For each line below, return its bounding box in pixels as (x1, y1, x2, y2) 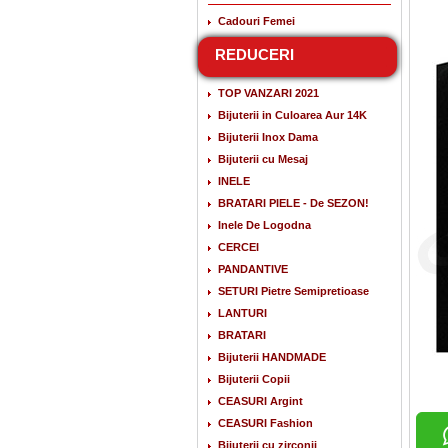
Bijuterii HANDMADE (218, 351, 326, 363)
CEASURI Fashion (218, 417, 313, 429)
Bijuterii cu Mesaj (218, 153, 308, 165)
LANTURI (218, 307, 267, 319)
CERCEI (218, 241, 259, 253)
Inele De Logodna (218, 219, 311, 231)
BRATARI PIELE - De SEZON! (218, 197, 369, 209)
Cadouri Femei (218, 15, 295, 27)
